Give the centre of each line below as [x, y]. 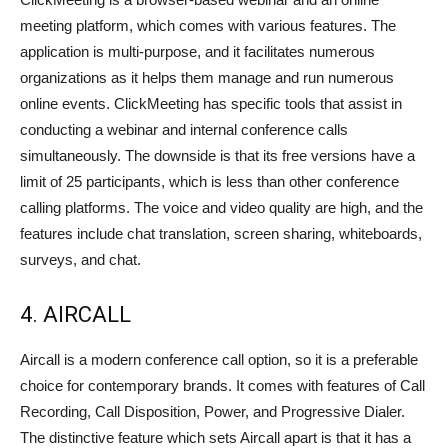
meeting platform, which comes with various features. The [208, 26]
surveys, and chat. [80, 260]
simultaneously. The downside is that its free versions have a [217, 156]
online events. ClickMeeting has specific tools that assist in [211, 104]
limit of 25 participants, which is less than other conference [209, 182]
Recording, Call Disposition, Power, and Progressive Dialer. [212, 412]
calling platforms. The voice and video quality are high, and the [221, 208]
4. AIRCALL [75, 315]
